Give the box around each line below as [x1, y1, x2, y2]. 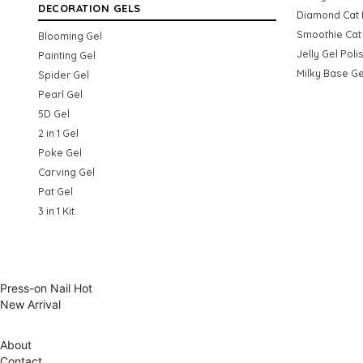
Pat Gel [38, 184, 73, 198]
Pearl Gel [38, 87, 83, 100]
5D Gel [38, 106, 70, 120]
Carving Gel [38, 164, 95, 178]
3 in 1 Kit [38, 203, 75, 217]
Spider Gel [38, 67, 89, 81]
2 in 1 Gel [38, 126, 79, 139]
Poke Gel [38, 145, 82, 159]
